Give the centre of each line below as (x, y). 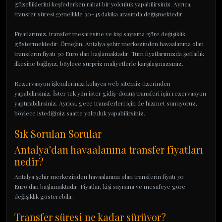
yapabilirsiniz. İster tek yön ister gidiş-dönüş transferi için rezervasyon (110, 93)
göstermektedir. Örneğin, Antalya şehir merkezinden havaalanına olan (109, 44)
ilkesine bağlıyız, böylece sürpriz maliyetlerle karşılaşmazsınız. (99, 63)
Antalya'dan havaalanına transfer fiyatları (109, 149)
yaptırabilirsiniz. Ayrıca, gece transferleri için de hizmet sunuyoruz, (106, 103)
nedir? (29, 161)
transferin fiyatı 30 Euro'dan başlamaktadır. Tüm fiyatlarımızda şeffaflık (109, 54)
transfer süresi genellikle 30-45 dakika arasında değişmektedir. (99, 14)
